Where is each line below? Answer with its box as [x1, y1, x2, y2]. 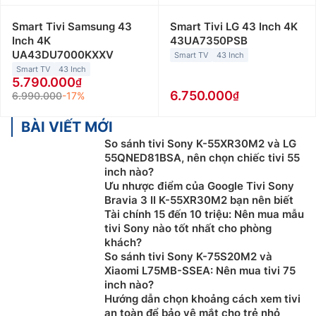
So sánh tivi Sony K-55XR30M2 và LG [104, 137, 296, 151]
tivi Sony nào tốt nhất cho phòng [104, 221, 272, 236]
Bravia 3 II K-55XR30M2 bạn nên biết [104, 193, 293, 207]
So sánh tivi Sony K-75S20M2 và [104, 250, 272, 264]
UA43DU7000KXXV [12, 48, 114, 62]
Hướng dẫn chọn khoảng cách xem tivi [104, 292, 300, 306]
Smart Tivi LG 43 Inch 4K [169, 20, 298, 34]
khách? [104, 236, 142, 250]
